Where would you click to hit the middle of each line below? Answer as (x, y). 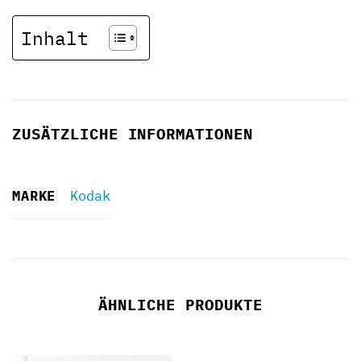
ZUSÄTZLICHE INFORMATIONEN (133, 134)
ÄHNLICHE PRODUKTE (180, 304)
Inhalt (55, 38)
